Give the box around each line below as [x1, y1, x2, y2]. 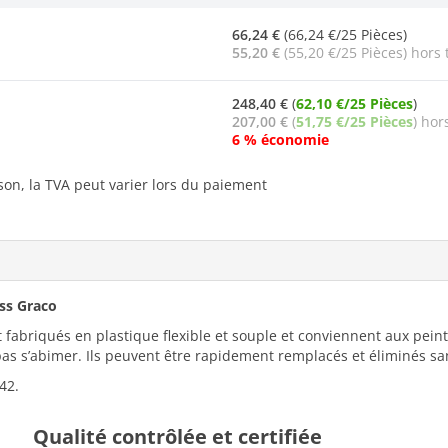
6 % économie [232, 129, 329, 149]
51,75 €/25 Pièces [296, 111, 413, 131]
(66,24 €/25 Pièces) [280, 24, 407, 44]
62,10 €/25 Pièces [296, 93, 413, 113]
